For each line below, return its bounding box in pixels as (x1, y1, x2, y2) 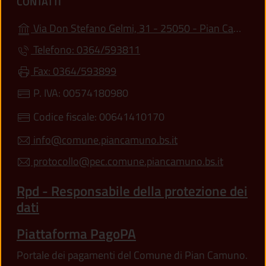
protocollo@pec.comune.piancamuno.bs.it (31, 153, 223, 169)
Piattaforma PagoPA (17, 223, 136, 244)
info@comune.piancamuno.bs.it (31, 131, 178, 148)
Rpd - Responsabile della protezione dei (17, 180, 248, 201)
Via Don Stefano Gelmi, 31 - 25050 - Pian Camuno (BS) (31, 20, 233, 36)
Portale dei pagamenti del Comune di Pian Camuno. (17, 247, 248, 263)
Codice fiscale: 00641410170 (31, 108, 164, 125)
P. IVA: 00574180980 (31, 84, 128, 101)
